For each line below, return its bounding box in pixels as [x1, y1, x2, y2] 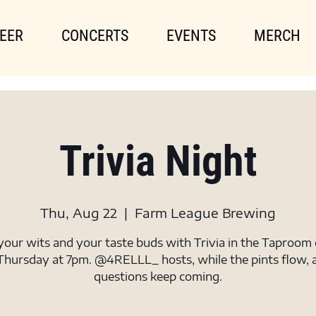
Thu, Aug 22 [40, 205, 117, 221]
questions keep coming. [94, 269, 222, 284]
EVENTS [166, 27, 216, 44]
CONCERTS [61, 27, 128, 44]
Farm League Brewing [135, 205, 276, 221]
